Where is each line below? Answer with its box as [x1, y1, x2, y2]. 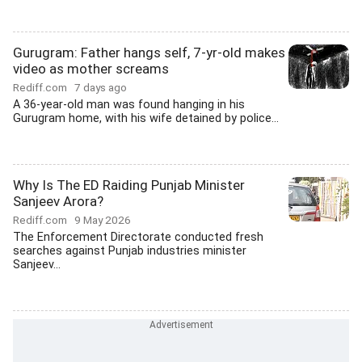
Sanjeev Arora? [13, 193, 103, 209]
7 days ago [74, 81, 127, 94]
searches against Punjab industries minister [13, 244, 246, 258]
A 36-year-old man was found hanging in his [13, 98, 245, 112]
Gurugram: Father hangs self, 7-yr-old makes [13, 44, 285, 61]
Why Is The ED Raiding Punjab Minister [13, 177, 245, 193]
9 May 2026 [74, 213, 131, 226]
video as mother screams [13, 61, 169, 77]
